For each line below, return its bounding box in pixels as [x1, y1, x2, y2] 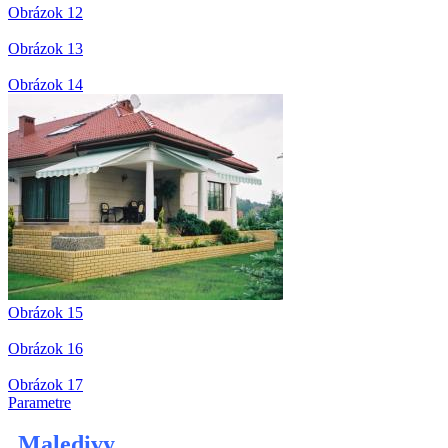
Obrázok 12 [8, 4, 83, 22]
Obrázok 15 [8, 304, 83, 322]
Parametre [8, 394, 71, 412]
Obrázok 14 [8, 76, 83, 94]
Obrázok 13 [8, 40, 83, 58]
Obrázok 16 [8, 340, 83, 358]
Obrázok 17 [8, 376, 83, 394]
